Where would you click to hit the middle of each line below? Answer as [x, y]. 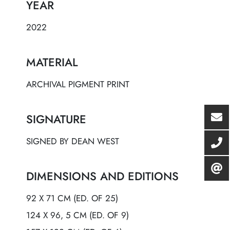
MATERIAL [52, 62]
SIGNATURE [56, 119]
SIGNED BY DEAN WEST [73, 141]
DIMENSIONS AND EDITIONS [102, 176]
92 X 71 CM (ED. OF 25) [72, 198]
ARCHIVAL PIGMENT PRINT [78, 84]
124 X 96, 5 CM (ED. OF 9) [78, 215]
